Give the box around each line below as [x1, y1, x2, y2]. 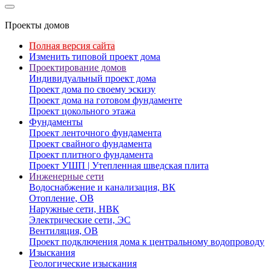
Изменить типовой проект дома [29, 51, 160, 62]
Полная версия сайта [29, 41, 115, 51]
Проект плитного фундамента [29, 149, 153, 160]
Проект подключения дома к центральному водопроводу [29, 237, 264, 247]
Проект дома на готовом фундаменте [29, 95, 182, 105]
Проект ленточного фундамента [29, 128, 162, 138]
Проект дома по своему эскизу [29, 84, 155, 94]
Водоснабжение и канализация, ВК [29, 182, 175, 192]
